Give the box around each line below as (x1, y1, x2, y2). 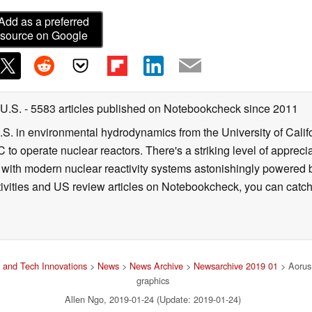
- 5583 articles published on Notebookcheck (24, 100, 241, 116)
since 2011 (241, 100, 298, 116)
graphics (136, 273, 169, 287)
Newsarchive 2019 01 (193, 258, 278, 272)
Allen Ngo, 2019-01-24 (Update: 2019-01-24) (64, 292, 241, 306)
